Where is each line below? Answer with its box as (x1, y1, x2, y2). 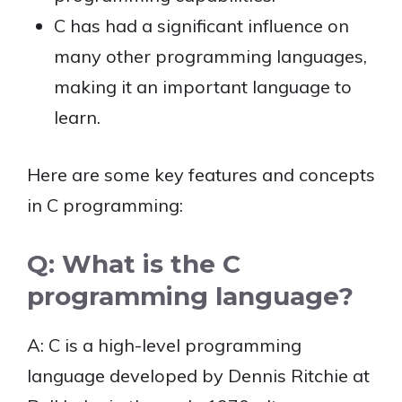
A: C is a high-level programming (27, 334, 301, 356)
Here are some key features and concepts (27, 163, 375, 186)
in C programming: (27, 194, 183, 216)
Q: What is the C (27, 249, 240, 279)
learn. (54, 106, 100, 128)
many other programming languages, (54, 45, 367, 67)
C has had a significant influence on (54, 14, 349, 37)
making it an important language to (54, 75, 352, 98)
